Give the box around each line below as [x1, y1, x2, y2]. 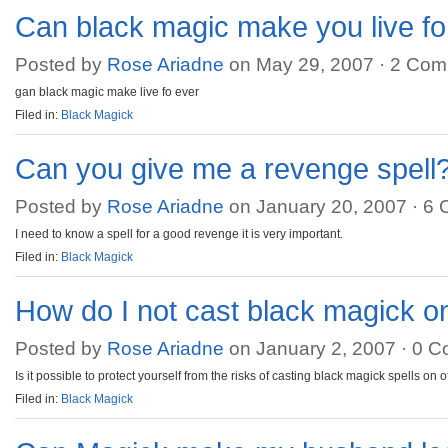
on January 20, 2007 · [224, 196, 423, 217]
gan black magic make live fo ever [15, 85, 199, 99]
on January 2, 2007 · [224, 338, 412, 359]
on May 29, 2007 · [224, 54, 390, 75]
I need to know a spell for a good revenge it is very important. [15, 227, 343, 241]
